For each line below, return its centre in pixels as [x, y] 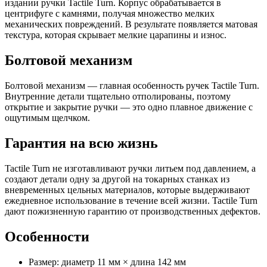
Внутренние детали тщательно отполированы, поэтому [118, 97]
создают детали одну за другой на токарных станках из [117, 179]
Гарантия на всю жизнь [81, 143]
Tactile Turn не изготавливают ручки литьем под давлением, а [130, 169]
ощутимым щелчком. [47, 118]
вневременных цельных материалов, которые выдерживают [127, 190]
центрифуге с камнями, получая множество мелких [110, 14]
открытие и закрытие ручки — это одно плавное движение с [129, 107]
